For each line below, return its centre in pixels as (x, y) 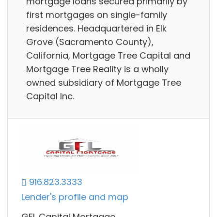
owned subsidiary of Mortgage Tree (104, 82)
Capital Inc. (50, 96)
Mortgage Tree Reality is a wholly (97, 69)
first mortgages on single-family (97, 15)
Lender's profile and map (75, 197)
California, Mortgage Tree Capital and (108, 55)
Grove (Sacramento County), (90, 42)
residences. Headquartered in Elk (96, 28)
